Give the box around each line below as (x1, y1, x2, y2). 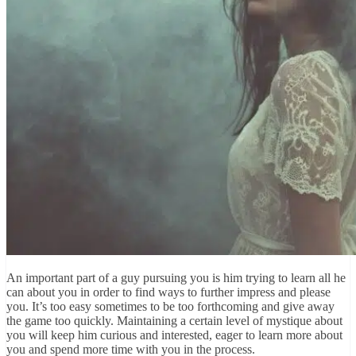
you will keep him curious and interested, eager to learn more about (6, 328, 342, 342)
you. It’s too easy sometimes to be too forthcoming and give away (6, 300, 335, 314)
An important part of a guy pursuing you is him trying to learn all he (6, 271, 346, 285)
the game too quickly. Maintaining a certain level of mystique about (6, 314, 342, 328)
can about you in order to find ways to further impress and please (6, 285, 331, 300)
